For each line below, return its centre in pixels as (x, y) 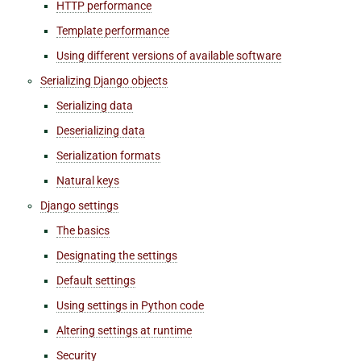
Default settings (96, 280)
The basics (83, 230)
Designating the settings (117, 255)
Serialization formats (108, 155)
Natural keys (88, 180)
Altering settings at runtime (124, 330)
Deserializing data (101, 130)
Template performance (113, 30)
